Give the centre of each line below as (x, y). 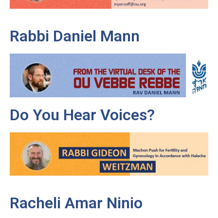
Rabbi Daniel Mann (75, 36)
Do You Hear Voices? (82, 115)
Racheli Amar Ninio (76, 203)
